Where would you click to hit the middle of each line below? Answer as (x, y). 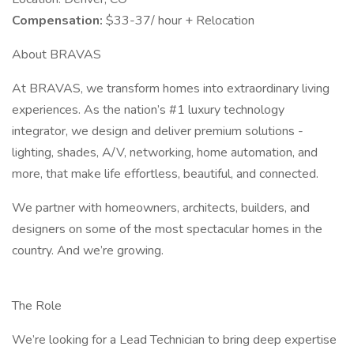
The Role (37, 306)
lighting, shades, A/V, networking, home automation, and (165, 153)
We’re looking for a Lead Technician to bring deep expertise (174, 340)
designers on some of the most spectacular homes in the (167, 229)
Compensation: (59, 21)
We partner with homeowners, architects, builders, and (161, 208)
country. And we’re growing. (88, 250)
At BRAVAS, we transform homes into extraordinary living (171, 88)
